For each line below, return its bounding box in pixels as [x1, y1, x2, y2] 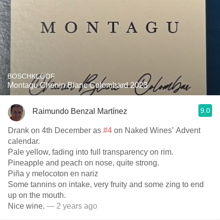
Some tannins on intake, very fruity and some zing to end [8, 180, 204, 189]
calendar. [8, 137, 40, 145]
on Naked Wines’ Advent [112, 126, 200, 135]
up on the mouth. [8, 191, 66, 199]
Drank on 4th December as [8, 126, 103, 135]
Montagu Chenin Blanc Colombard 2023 [7, 81, 148, 89]
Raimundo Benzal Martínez [32, 107, 127, 115]
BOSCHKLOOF [7, 72, 55, 80]
